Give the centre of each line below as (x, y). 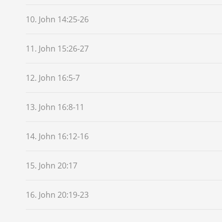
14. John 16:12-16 (57, 136)
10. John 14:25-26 (57, 19)
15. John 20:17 (52, 165)
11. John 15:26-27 (57, 48)
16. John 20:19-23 (57, 194)
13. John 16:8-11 (55, 107)
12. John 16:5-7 (53, 78)
